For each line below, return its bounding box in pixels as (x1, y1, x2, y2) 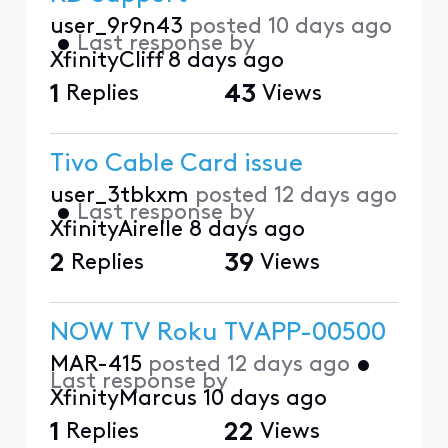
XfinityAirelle (49, 219, 183, 243)
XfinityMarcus (49, 388, 197, 412)
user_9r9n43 (49, 15, 183, 39)
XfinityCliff (49, 49, 162, 73)
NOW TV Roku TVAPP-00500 (49, 321, 386, 347)
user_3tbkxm (49, 185, 189, 209)
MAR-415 (49, 354, 142, 378)
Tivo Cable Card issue (49, 152, 303, 178)
